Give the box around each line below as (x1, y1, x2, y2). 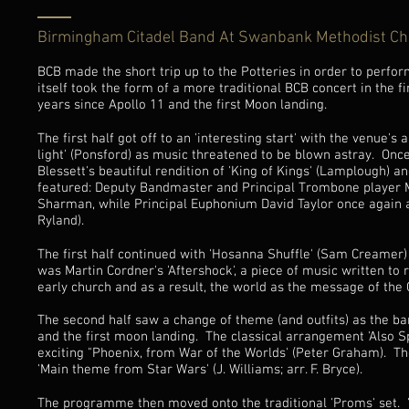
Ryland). (37, 213, 84, 229)
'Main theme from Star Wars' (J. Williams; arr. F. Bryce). (37, 362, 362, 378)
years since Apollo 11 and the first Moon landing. (37, 97, 327, 113)
